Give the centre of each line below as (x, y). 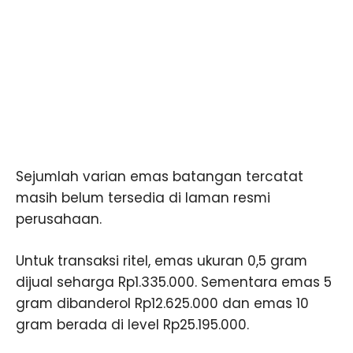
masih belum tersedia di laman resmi (143, 198)
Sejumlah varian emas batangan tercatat (160, 177)
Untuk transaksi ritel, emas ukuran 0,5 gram (162, 261)
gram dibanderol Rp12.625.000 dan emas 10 (162, 304)
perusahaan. (59, 219)
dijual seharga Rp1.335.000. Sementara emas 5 (174, 282)
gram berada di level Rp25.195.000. (132, 325)
